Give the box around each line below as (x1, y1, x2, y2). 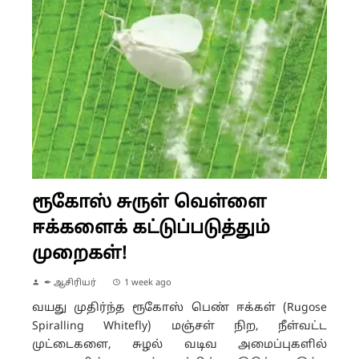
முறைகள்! (32, 243, 127, 265)
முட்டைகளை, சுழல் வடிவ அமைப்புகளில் (32, 337, 327, 352)
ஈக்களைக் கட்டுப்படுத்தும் (32, 217, 270, 240)
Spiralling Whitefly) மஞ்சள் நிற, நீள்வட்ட (32, 319, 327, 333)
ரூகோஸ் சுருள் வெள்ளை (32, 192, 267, 214)
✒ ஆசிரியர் (44, 276, 96, 288)
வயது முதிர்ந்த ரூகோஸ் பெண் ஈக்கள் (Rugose (32, 301, 327, 315)
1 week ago (124, 276, 171, 288)
